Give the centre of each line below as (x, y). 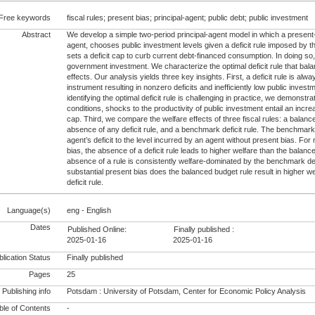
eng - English (89, 211)
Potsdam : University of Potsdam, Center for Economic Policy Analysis (187, 291)
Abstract (36, 35)
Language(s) (29, 211)
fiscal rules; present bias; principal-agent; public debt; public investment (188, 17)
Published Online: (97, 230)
